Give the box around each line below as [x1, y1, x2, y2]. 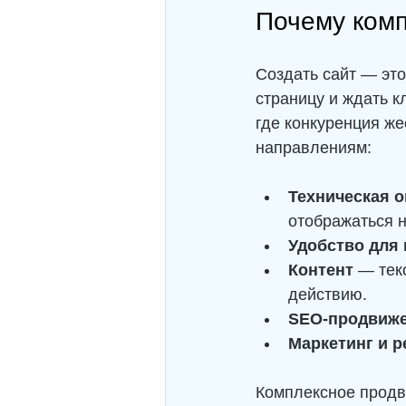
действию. [288, 285, 367, 304]
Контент [288, 261, 353, 279]
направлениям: [256, 139, 372, 157]
